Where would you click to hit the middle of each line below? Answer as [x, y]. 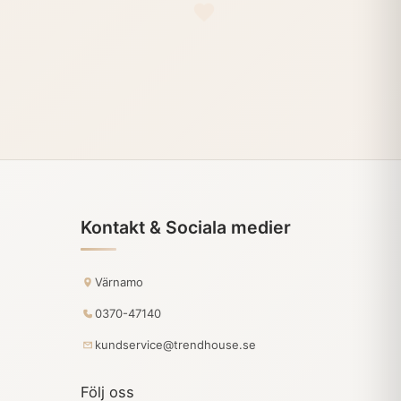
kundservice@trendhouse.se [176, 345]
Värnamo [119, 282]
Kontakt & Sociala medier [186, 228]
